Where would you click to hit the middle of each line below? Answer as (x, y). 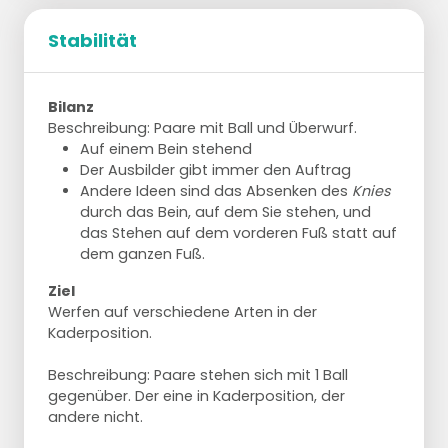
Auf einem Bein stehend (166, 148)
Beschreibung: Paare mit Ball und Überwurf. (202, 127)
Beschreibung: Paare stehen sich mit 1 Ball (198, 374)
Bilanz (71, 106)
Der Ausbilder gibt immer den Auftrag (215, 169)
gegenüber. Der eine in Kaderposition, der (196, 395)
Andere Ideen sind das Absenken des (216, 190)
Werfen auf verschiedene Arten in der (182, 311)
